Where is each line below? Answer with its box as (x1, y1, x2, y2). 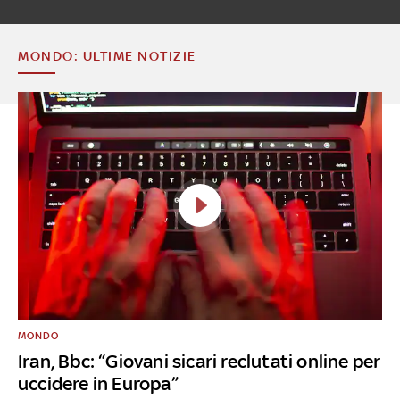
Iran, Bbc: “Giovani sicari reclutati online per (18, 349, 381, 372)
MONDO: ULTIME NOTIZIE (18, 47, 196, 63)
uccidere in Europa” (18, 371, 179, 395)
